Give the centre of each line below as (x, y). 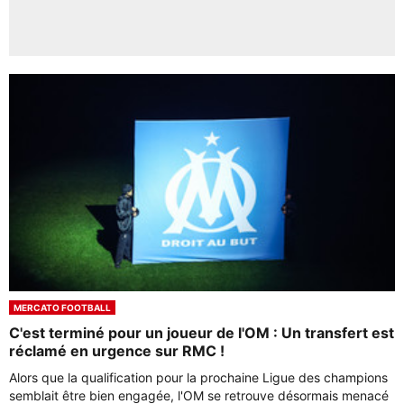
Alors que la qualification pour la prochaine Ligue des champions (198, 377)
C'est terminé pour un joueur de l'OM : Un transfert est (202, 333)
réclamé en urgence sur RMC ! (117, 351)
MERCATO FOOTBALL (62, 308)
